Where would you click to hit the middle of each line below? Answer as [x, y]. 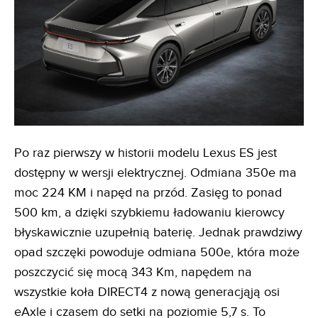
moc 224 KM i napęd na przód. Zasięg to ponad [148, 193]
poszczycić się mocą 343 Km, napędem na [133, 273]
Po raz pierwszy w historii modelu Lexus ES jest [146, 153]
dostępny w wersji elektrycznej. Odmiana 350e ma [155, 173]
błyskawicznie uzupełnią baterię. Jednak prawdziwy [158, 233]
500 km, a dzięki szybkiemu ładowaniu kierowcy [149, 213]
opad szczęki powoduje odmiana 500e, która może [157, 253]
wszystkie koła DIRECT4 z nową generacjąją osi [147, 292]
